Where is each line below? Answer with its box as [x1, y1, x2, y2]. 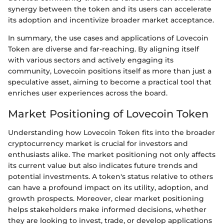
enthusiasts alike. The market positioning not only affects [8, 150, 215, 159]
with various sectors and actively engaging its [8, 55, 173, 64]
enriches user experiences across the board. [8, 88, 167, 97]
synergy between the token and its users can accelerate [8, 4, 211, 13]
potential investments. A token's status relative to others [8, 172, 213, 181]
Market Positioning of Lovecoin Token [8, 107, 208, 120]
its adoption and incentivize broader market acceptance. [8, 15, 214, 24]
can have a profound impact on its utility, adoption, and [8, 183, 208, 192]
